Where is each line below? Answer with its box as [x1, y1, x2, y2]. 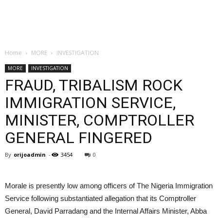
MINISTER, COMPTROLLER [5, 111, 194, 129]
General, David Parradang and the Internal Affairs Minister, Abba [5, 207, 207, 215]
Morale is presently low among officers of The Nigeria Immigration [5, 182, 213, 190]
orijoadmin [14, 151, 46, 158]
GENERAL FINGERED [5, 128, 152, 147]
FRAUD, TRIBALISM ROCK [5, 76, 182, 94]
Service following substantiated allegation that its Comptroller [5, 194, 196, 202]
